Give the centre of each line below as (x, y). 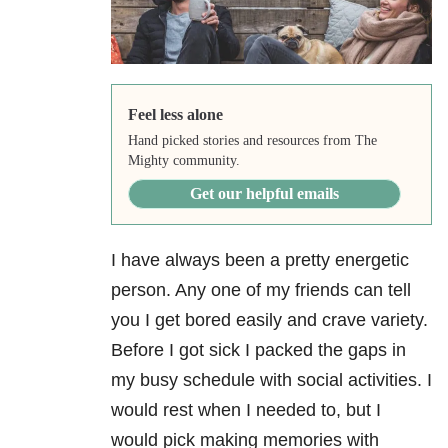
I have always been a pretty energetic (260, 260)
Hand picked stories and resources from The (252, 141)
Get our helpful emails (264, 194)
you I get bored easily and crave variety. (269, 320)
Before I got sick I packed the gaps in (258, 350)
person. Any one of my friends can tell (261, 290)
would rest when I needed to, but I (246, 410)
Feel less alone (175, 115)
